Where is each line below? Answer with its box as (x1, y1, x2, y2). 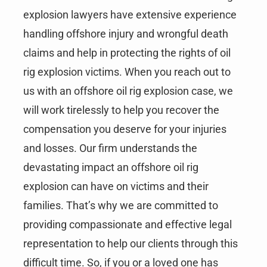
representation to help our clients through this (23, 237, 238, 250)
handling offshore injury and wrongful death (23, 27, 228, 41)
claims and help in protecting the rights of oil (23, 46, 231, 60)
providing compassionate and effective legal (23, 218, 232, 231)
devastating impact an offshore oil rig (23, 161, 198, 174)
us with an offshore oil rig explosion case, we (23, 85, 233, 98)
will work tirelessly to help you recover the (23, 104, 219, 117)
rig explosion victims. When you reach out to (23, 66, 231, 79)
